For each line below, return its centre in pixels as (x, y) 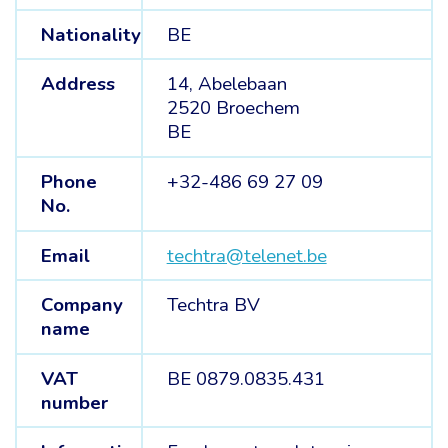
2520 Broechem (233, 108)
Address (77, 84)
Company (81, 305)
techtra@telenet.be (246, 255)
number (74, 402)
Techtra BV (213, 305)
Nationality (90, 34)
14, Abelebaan (226, 84)
